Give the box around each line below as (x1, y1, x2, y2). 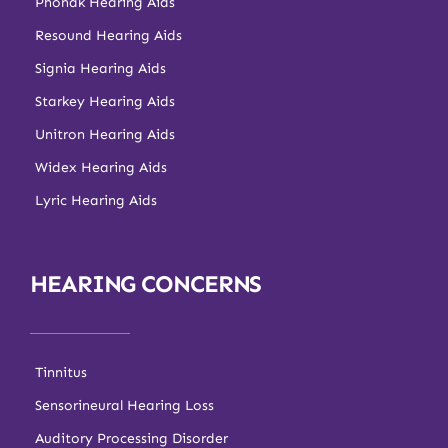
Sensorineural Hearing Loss (35, 397, 214, 415)
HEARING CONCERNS (30, 269, 262, 299)
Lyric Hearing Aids (35, 192, 157, 210)
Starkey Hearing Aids (35, 93, 175, 111)
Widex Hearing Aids (35, 159, 167, 177)
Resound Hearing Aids (35, 27, 182, 45)
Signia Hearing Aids (35, 60, 166, 78)
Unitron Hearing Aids (35, 126, 175, 144)
